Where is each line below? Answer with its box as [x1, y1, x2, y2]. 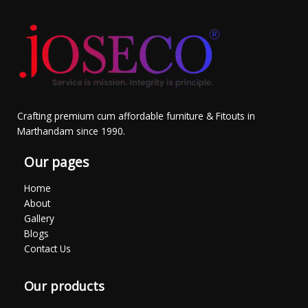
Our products [24, 278, 104, 295]
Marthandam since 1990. [17, 124, 125, 137]
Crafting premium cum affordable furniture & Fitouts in [17, 109, 255, 122]
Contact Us [24, 242, 71, 256]
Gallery [24, 212, 54, 225]
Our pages [24, 153, 89, 171]
